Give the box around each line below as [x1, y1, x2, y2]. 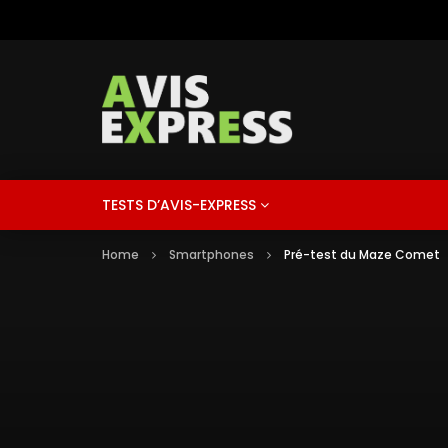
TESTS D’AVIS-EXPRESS [102, 195, 256, 215]
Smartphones [169, 246, 254, 263]
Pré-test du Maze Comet [284, 246, 440, 263]
